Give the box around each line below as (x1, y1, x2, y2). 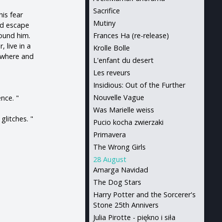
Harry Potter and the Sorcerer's (93, 190, 196, 199)
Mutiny (93, 18, 115, 28)
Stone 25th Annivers (93, 200, 159, 210)
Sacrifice (93, 6, 120, 15)
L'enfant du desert (93, 55, 154, 65)
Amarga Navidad (93, 165, 148, 174)
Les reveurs (93, 68, 130, 77)
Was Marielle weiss (93, 105, 154, 114)
